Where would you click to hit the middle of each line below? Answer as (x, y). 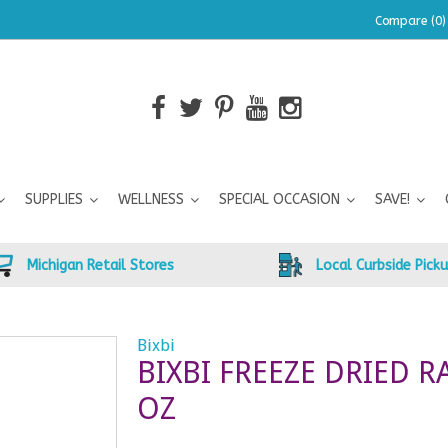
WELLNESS (151, 199)
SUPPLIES (54, 199)
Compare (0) (410, 21)
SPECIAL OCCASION (279, 199)
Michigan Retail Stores (100, 265)
